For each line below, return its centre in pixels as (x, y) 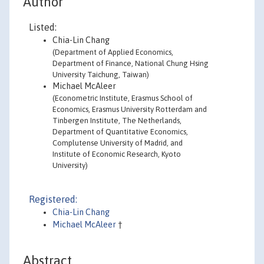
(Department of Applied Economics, (113, 52)
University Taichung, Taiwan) (101, 75)
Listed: (43, 27)
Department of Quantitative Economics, (120, 132)
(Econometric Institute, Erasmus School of (123, 98)
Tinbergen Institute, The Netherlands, (117, 121)
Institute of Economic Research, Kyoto (117, 154)
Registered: (53, 199)
